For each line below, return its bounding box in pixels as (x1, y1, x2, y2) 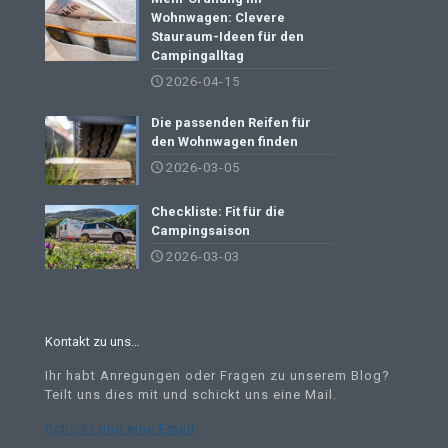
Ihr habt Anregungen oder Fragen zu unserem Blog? (45, 367, 390, 383)
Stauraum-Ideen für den (151, 29, 305, 45)
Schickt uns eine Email (45, 420, 195, 436)
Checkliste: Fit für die (151, 203, 286, 219)
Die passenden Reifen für (151, 115, 312, 131)
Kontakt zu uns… (45, 333, 140, 349)
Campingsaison (151, 222, 251, 238)
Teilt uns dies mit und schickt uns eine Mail (45, 386, 333, 402)
